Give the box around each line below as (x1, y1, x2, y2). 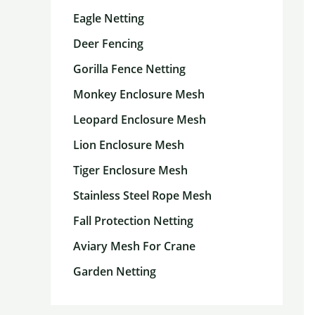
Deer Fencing (73, 35, 143, 51)
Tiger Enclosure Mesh (73, 162, 188, 178)
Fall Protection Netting (73, 212, 193, 229)
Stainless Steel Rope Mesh (73, 187, 212, 203)
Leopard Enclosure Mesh (73, 111, 206, 127)
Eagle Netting (73, 10, 144, 26)
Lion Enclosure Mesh (73, 136, 184, 153)
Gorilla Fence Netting (73, 60, 186, 77)
